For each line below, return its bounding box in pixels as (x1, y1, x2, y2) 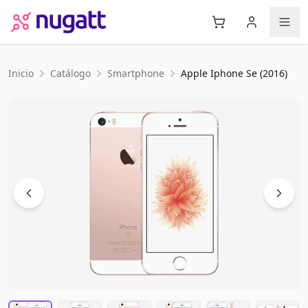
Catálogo (50, 67, 91, 80)
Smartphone (107, 67, 164, 80)
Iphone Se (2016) (210, 67, 287, 80)
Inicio (8, 67, 34, 80)
